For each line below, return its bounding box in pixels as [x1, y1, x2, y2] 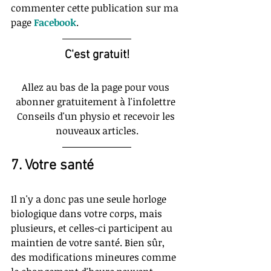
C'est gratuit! [64, 48, 129, 63]
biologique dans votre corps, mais [11, 207, 165, 221]
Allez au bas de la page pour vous [22, 80, 172, 94]
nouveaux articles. [55, 124, 139, 138]
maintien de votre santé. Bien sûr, [11, 236, 167, 250]
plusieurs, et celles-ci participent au [11, 221, 175, 235]
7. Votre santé [11, 157, 94, 175]
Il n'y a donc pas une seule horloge [11, 192, 169, 206]
